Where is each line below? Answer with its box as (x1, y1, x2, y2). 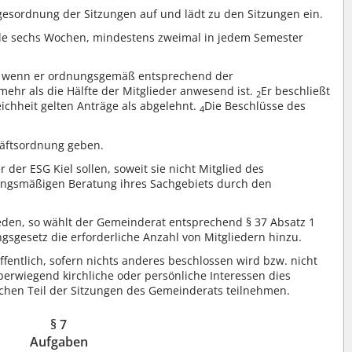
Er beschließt (261, 83, 331, 99)
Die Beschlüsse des (204, 98, 306, 114)
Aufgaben (29, 332, 88, 350)
